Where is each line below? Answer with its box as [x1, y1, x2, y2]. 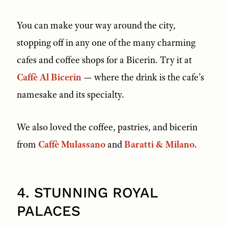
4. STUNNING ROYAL [16, 184, 158, 201]
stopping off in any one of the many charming [16, 36, 195, 49]
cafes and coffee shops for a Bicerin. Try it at [16, 53, 192, 66]
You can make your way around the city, [16, 19, 176, 32]
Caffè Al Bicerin [16, 71, 81, 83]
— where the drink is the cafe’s [81, 71, 204, 83]
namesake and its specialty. [16, 88, 124, 101]
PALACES [16, 202, 80, 219]
